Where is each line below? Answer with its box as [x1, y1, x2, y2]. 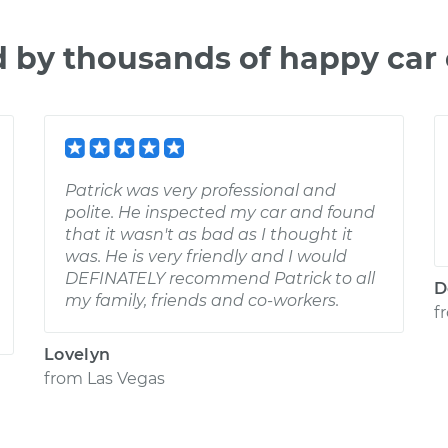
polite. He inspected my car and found [65, 203, 375, 222]
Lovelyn [44, 345, 111, 364]
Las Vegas [87, 369, 165, 388]
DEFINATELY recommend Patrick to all [65, 269, 375, 288]
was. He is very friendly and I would [65, 247, 347, 266]
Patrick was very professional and [65, 181, 336, 200]
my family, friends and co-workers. [65, 291, 339, 310]
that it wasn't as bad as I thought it [65, 225, 353, 244]
